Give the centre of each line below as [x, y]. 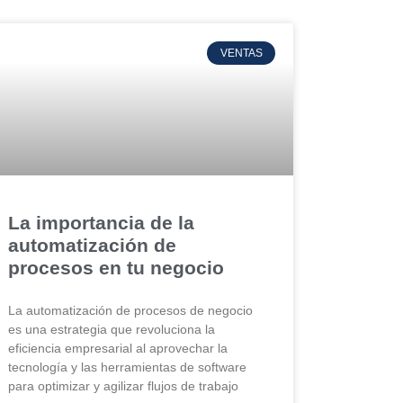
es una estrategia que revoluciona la [112, 329]
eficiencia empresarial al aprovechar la [118, 348]
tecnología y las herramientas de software [128, 367]
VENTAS [241, 53]
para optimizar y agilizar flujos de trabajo [124, 385]
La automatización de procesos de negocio [131, 310]
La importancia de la [102, 222]
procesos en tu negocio [116, 267]
